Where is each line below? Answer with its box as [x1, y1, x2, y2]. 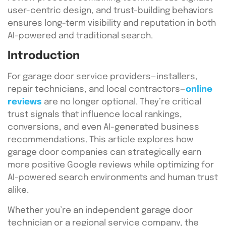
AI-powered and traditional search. [8, 31, 153, 40]
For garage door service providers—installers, [8, 73, 198, 82]
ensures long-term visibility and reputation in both [8, 19, 216, 28]
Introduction [8, 50, 80, 62]
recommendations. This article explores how [8, 136, 193, 145]
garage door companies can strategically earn [8, 148, 201, 157]
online [186, 85, 212, 94]
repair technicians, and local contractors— [8, 85, 186, 94]
